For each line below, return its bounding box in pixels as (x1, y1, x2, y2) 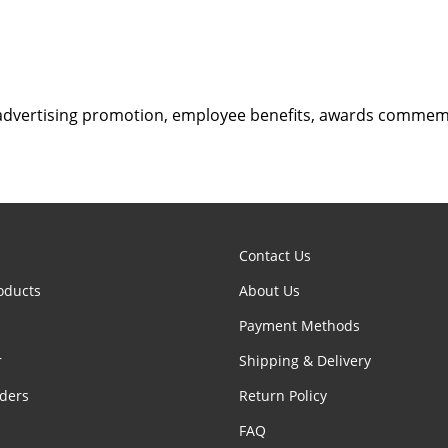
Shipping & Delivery (239, 350, 371, 370)
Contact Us (239, 245, 311, 265)
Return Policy (239, 385, 327, 405)
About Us (239, 280, 300, 300)
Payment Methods (239, 315, 360, 335)
